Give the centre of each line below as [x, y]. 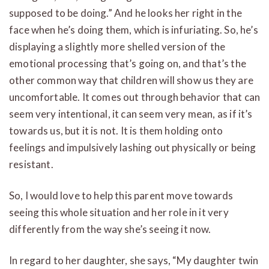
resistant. [31, 164]
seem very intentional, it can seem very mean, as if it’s [131, 113]
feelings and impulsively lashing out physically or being [133, 147]
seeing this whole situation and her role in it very [119, 212]
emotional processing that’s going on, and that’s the [128, 63]
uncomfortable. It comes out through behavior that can [135, 97]
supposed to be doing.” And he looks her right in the [125, 13]
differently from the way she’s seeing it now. [110, 229]
